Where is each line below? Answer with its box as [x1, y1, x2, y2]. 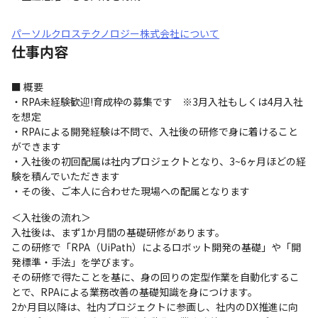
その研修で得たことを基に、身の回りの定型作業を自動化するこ [11, 270, 300, 284]
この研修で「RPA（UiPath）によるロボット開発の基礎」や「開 [11, 240, 301, 254]
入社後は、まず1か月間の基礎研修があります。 [11, 225, 225, 239]
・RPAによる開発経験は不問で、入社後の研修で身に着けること [11, 124, 298, 138]
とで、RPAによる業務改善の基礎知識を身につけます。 [11, 285, 258, 299]
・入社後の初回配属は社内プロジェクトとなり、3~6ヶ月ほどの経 [11, 154, 306, 168]
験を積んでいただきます [11, 169, 120, 183]
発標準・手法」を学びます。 [11, 255, 140, 269]
